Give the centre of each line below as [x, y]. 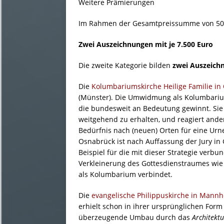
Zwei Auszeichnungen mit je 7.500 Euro [146, 44]
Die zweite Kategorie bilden [125, 65]
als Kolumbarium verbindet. [125, 174]
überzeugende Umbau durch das [135, 217]
